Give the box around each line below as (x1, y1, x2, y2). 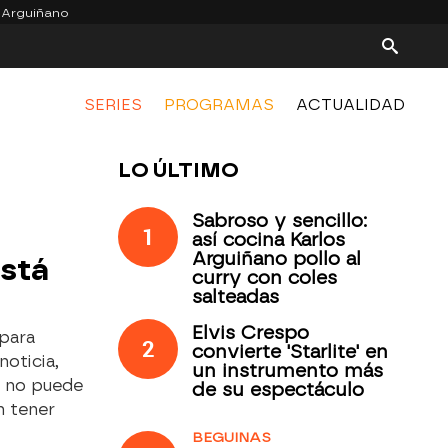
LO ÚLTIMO (118, 157, 239, 182)
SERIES (84, 96, 142, 114)
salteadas (192, 285, 280, 308)
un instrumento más (192, 359, 384, 382)
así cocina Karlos (192, 228, 346, 251)
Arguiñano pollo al (192, 247, 362, 270)
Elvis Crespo (192, 321, 310, 344)
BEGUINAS (192, 428, 272, 446)
